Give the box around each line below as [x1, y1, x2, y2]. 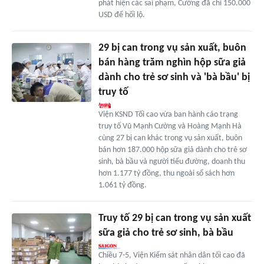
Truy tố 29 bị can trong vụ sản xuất [98, 212, 251, 224]
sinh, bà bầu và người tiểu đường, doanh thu [98, 157, 245, 166]
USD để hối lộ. [98, 10, 145, 19]
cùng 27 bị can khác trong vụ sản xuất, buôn [98, 133, 242, 143]
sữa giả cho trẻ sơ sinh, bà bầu [98, 227, 233, 239]
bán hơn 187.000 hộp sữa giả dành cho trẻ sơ [98, 145, 247, 154]
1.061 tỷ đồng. [98, 180, 147, 190]
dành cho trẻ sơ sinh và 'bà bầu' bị [98, 71, 250, 83]
